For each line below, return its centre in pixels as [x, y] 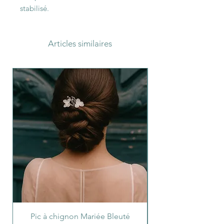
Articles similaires [80, 43]
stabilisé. [34, 8]
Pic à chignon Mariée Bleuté [80, 216]
